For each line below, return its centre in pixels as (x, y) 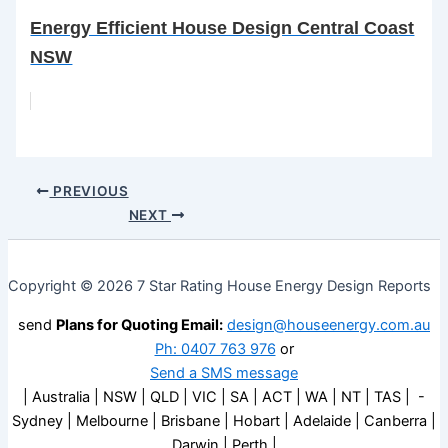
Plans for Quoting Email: (139, 325)
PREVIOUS (89, 190)
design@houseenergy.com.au (328, 325)
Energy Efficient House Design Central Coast (222, 28)
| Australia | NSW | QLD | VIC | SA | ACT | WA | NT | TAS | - (224, 397)
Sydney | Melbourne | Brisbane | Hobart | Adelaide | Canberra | (224, 421)
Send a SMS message (224, 373)
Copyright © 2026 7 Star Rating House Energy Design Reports (219, 286)
